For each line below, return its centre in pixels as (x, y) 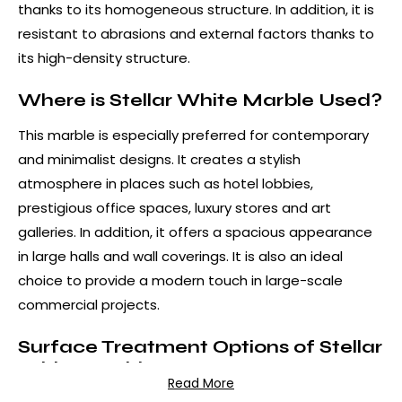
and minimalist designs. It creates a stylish (159, 159)
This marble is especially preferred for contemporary (193, 135)
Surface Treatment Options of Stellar (200, 346)
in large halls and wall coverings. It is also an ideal (180, 256)
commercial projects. (89, 304)
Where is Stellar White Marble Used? (200, 100)
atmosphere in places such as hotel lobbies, (166, 183)
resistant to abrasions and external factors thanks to (196, 33)
